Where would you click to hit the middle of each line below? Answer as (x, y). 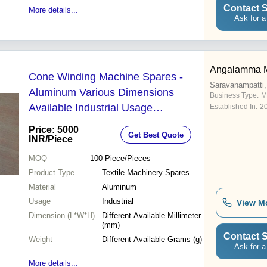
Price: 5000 (54, 130)
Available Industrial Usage (91, 108)
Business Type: (234, 96)
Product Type (52, 173)
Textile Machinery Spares (146, 173)
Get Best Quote (156, 135)
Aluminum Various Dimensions (101, 93)
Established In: (234, 107)
